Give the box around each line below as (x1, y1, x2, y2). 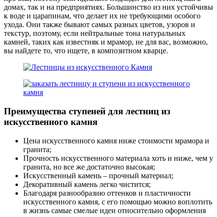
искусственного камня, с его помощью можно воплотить (23, 197, 212, 206)
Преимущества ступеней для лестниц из (4, 106, 170, 117)
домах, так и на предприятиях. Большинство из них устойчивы (4, 3, 213, 12)
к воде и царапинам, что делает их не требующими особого (4, 12, 201, 20)
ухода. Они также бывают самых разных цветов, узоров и (4, 20, 195, 29)
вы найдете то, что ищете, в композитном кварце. (4, 46, 168, 55)
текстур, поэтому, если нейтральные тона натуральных (4, 29, 186, 38)
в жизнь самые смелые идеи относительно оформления (23, 206, 206, 215)
